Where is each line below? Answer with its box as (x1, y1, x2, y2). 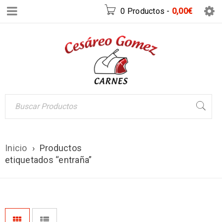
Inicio (5, 142, 27, 153)
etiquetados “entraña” (5, 154, 92, 165)
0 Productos (120, 6, 165, 16)
